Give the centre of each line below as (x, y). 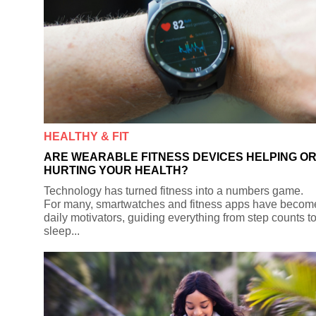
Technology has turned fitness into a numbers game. (174, 190)
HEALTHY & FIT (86, 136)
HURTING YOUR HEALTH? (116, 170)
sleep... (62, 231)
